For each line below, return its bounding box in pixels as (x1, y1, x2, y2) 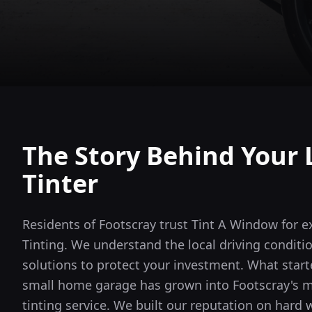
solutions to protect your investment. (22, 256, 244, 273)
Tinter (22, 166, 98, 201)
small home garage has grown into (22, 276, 233, 293)
